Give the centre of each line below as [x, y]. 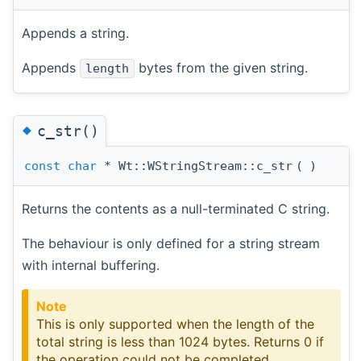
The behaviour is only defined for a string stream [171, 243]
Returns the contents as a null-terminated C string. [176, 208]
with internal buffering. [91, 265]
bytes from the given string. [221, 68]
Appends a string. [75, 33]
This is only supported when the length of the [175, 324]
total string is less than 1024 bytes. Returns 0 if [180, 341]
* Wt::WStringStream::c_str [195, 166]
